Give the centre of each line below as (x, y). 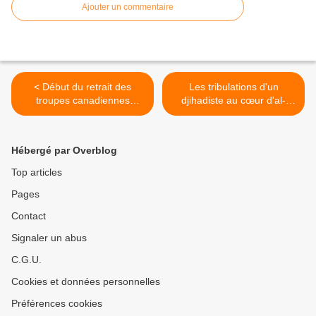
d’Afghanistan (83, 114)
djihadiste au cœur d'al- (233, 101)
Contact (29, 216)
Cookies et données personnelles (86, 282)
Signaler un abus (49, 238)
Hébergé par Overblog (64, 151)
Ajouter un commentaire (128, 7)
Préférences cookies (57, 304)
